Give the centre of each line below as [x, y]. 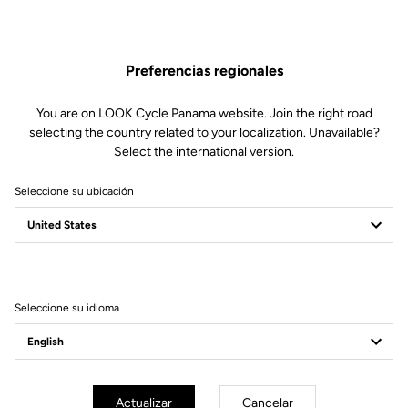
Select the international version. [204, 151]
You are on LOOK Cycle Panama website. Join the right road [204, 113]
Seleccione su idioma [67, 307]
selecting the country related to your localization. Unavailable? [204, 132]
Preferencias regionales [204, 70]
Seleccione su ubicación [74, 191]
